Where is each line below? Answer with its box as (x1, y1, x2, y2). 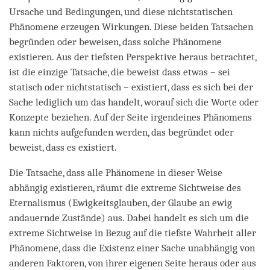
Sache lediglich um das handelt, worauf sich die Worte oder (9, 96, 259, 108)
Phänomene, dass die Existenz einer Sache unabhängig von (9, 242, 255, 254)
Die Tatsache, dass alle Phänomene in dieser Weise (9, 166, 222, 178)
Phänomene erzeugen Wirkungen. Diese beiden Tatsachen (9, 20, 253, 33)
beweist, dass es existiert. (9, 141, 117, 153)
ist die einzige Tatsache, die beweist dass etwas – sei (9, 66, 230, 78)
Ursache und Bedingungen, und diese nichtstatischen (9, 5, 233, 17)
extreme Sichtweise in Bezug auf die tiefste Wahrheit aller (9, 227, 256, 239)
